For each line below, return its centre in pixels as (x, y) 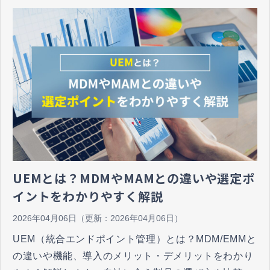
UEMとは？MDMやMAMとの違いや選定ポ (134, 178)
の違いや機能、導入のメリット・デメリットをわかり (133, 256)
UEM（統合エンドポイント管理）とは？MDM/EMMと (135, 239)
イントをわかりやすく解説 (88, 196)
